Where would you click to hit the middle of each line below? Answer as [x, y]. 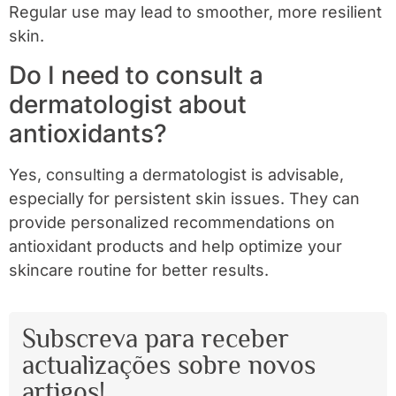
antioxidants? [88, 133]
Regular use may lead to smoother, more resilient [195, 12]
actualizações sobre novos [169, 366]
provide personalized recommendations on [172, 222]
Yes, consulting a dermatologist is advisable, [176, 174]
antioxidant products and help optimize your [175, 246]
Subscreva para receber [156, 339]
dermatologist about [128, 104]
